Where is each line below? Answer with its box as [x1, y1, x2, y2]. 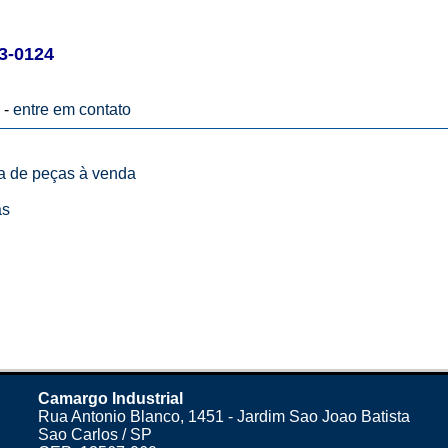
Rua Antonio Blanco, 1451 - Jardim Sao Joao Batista [38, 408, 410, 425]
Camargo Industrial [38, 390, 183, 407]
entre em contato [12, 101, 131, 118]
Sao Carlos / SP [38, 426, 152, 443]
